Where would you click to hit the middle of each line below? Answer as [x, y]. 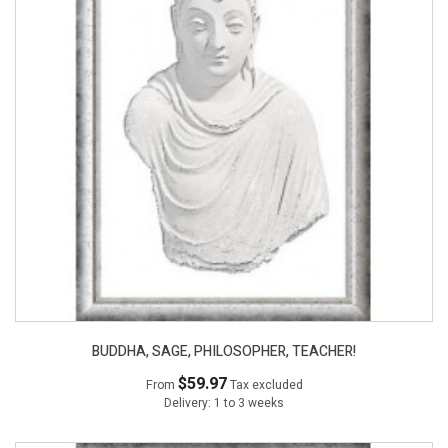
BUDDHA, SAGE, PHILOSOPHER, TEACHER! [224, 352]
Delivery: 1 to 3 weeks [224, 403]
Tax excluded [266, 385]
